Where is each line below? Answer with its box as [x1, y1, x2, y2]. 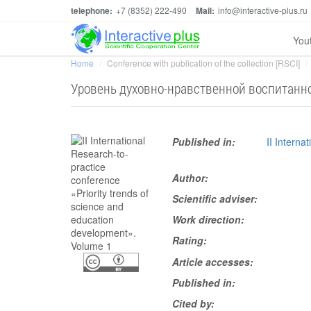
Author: [172, 171, 209, 185]
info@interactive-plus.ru [218, 4, 308, 16]
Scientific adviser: [172, 192, 258, 205]
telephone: [71, 4, 112, 17]
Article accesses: [172, 255, 254, 269]
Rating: [172, 233, 208, 247]
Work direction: [172, 212, 245, 226]
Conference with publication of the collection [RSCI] [107, 57, 300, 69]
